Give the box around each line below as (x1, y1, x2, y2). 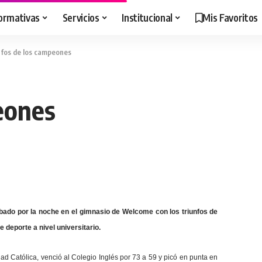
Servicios (62, 11, 99, 24)
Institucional (122, 11, 173, 24)
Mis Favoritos (202, 11, 258, 24)
